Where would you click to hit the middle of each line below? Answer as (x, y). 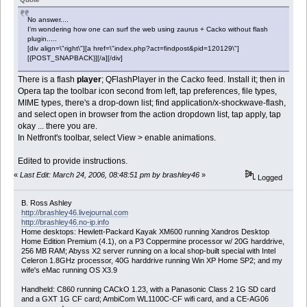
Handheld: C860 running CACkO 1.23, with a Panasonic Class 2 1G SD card (148, 289)
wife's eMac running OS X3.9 (69, 270)
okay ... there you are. (58, 126)
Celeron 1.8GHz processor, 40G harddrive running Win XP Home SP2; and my (151, 260)
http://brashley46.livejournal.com (74, 212)
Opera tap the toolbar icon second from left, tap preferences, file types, (148, 91)
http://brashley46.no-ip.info (65, 222)
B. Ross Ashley (46, 203)
